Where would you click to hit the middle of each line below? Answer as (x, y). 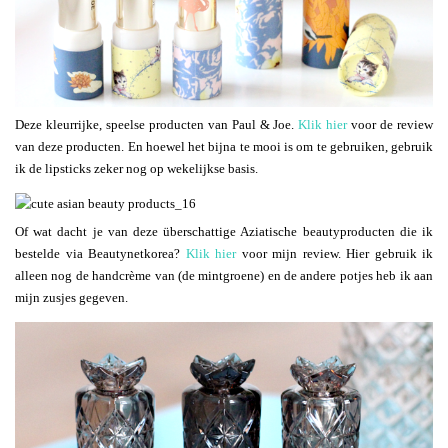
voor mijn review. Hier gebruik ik (334, 254)
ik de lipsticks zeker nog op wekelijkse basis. (136, 168)
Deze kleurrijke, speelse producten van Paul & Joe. (157, 124)
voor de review (390, 124)
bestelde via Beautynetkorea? (100, 254)
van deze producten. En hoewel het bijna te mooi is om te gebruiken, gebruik (224, 146)
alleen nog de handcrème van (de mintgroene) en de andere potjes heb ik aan (224, 276)
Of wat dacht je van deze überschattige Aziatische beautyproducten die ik (224, 232)
